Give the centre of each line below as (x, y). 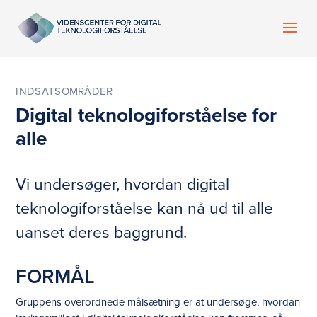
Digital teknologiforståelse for (146, 115)
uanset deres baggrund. (102, 232)
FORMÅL (55, 276)
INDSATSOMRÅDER (64, 91)
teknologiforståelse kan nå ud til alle (145, 208)
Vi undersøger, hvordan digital (123, 184)
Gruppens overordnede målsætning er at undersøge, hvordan (158, 302)
